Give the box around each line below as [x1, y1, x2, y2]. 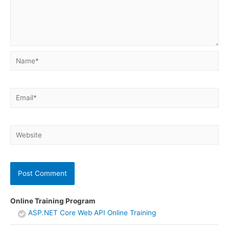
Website [10, 126, 36, 135]
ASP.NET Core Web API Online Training [28, 209, 156, 217]
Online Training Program [10, 197, 95, 205]
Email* [10, 89, 31, 98]
